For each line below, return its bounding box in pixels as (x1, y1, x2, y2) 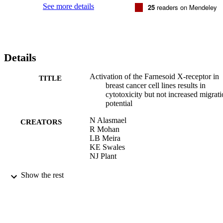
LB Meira (90, 133, 120, 142)
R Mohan (90, 124, 119, 133)
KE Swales (90, 142, 125, 151)
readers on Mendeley (155, 2, 217, 12)
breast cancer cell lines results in (106, 81, 206, 90)
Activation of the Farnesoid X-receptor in (90, 72, 219, 81)
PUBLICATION (9, 170, 62, 179)
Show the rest (21, 170, 64, 179)
